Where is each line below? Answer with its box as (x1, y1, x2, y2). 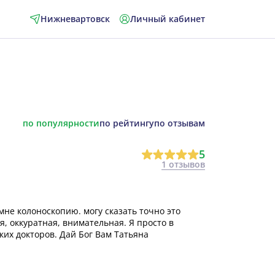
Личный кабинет (130, 13, 205, 25)
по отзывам (153, 117, 205, 129)
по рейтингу (99, 117, 154, 129)
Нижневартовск (40, 13, 110, 25)
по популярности (22, 117, 99, 129)
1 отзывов (161, 158, 205, 170)
